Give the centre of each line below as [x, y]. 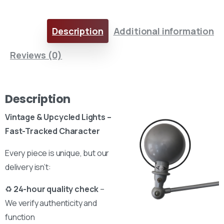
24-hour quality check [56, 189]
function [20, 217]
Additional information [163, 31]
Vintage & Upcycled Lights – [58, 117]
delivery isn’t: [28, 167]
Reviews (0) [36, 55]
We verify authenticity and [51, 203]
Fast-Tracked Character [52, 131]
